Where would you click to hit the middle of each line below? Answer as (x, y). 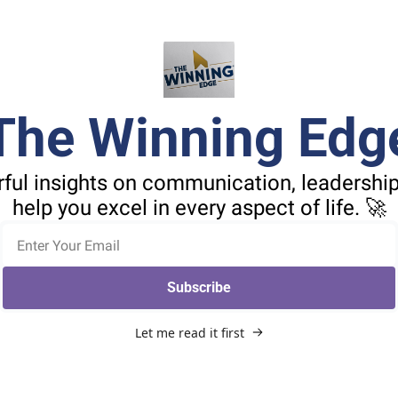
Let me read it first (189, 333)
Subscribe (199, 287)
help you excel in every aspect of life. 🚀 (199, 208)
